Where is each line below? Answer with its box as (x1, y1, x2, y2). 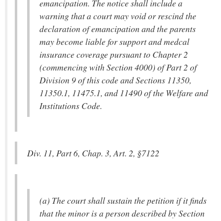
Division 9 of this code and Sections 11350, (39, 74, 191, 86)
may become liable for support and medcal (39, 36, 189, 47)
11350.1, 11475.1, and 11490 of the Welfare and (39, 87, 208, 99)
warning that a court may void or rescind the (39, 10, 196, 22)
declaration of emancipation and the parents (39, 23, 196, 35)
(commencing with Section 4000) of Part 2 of (39, 61, 197, 73)
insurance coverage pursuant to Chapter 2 (39, 48, 188, 60)
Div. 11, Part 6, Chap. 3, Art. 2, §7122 (27, 147, 159, 159)
